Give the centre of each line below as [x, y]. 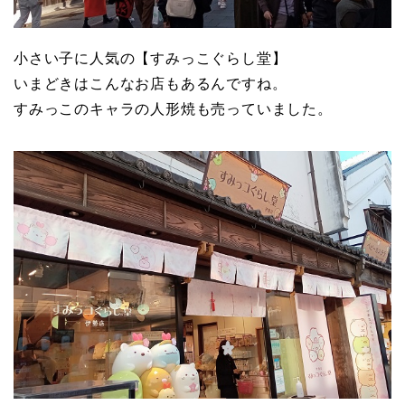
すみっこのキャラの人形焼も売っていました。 [173, 108]
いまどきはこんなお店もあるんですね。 [151, 83]
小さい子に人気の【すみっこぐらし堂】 [151, 58]
